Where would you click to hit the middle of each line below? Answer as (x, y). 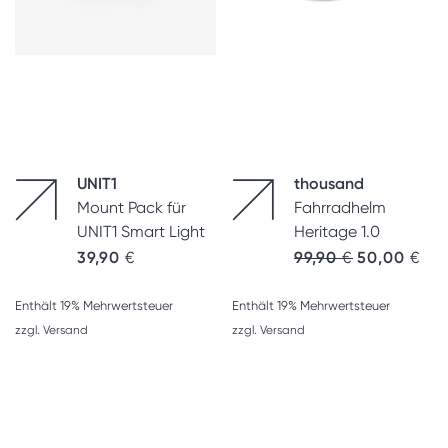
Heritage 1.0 (337, 231)
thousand (329, 183)
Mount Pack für (131, 207)
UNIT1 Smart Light (141, 231)
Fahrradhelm (340, 207)
